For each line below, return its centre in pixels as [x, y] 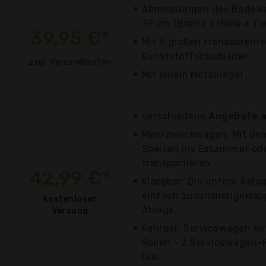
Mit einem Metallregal [193, 74]
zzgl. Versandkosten [70, 62]
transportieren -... [184, 163]
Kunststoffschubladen [196, 56]
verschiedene [175, 116]
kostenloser [70, 199]
